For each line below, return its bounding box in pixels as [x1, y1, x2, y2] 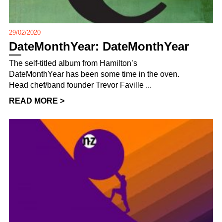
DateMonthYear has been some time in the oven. [9, 69, 179, 78]
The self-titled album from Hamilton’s [9, 58, 137, 67]
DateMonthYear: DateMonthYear [9, 39, 189, 53]
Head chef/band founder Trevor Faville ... [9, 80, 152, 89]
